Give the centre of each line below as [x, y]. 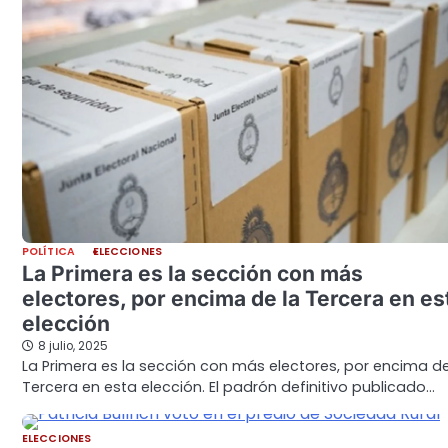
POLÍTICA [48, 252]
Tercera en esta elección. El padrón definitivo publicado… [228, 387]
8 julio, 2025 [73, 346]
